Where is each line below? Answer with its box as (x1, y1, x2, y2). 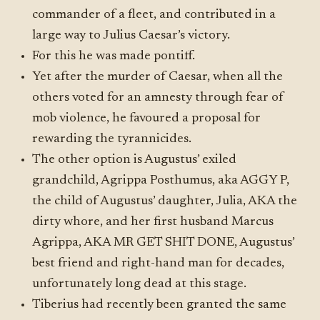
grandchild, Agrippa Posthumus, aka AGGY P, (32, 174, 290, 187)
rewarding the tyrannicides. (32, 133, 192, 146)
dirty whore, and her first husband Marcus (32, 216, 274, 229)
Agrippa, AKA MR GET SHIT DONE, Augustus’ (32, 236, 295, 249)
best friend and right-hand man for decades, (32, 257, 285, 270)
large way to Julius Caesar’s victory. (32, 29, 231, 42)
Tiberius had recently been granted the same (32, 299, 287, 311)
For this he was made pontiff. (32, 50, 196, 63)
